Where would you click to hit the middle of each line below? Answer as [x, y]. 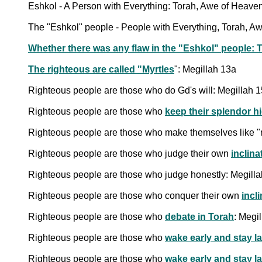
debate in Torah [199, 216]
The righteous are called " [85, 69]
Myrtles [158, 69]
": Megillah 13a [205, 69]
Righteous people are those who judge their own [130, 153]
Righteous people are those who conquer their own [135, 195]
